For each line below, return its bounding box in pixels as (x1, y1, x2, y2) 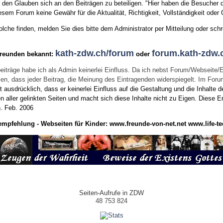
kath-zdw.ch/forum (55, 48, 134, 59)
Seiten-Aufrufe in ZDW (79, 189, 144, 197)
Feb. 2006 (4, 104, 34, 112)
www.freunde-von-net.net (109, 119, 186, 127)
